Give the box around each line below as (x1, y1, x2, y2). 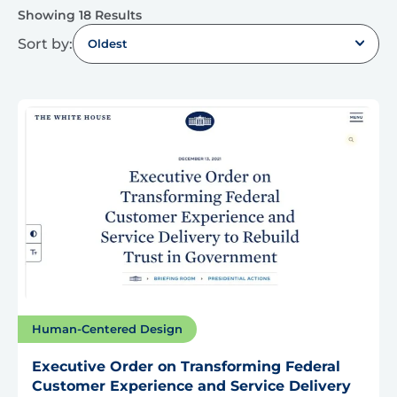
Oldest (88, 36, 128, 51)
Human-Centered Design (32, 322, 183, 337)
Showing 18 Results (18, 7, 142, 23)
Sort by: (18, 35, 73, 52)
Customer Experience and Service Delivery (32, 378, 351, 395)
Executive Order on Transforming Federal (32, 358, 340, 376)
